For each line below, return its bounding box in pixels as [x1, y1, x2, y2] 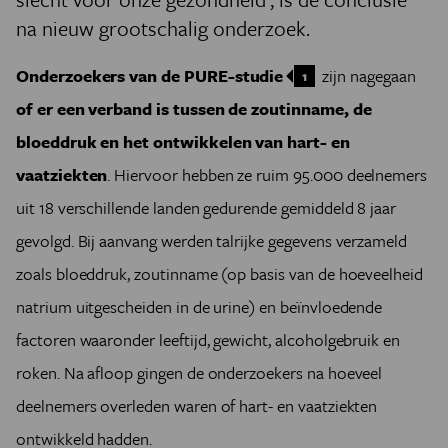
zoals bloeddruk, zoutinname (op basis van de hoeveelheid [16, 261, 423, 286]
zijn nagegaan [318, 63, 416, 88]
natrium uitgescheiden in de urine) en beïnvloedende [16, 294, 383, 319]
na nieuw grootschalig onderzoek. [16, 13, 315, 43]
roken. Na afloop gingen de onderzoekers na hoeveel [16, 360, 383, 385]
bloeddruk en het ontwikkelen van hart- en [16, 129, 350, 154]
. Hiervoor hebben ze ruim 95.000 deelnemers [107, 162, 428, 187]
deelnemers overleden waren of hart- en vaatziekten [16, 393, 378, 418]
